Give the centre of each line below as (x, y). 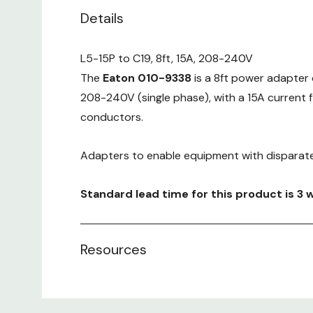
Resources (114, 249)
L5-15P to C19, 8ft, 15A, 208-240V (167, 58)
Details (102, 18)
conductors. (112, 117)
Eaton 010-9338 (147, 78)
